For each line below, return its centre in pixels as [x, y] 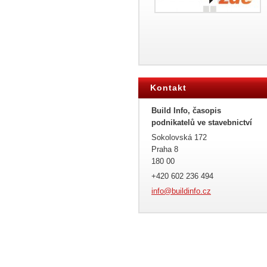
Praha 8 [165, 149]
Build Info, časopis [186, 111]
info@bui [167, 191]
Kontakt [168, 88]
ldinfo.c [194, 191]
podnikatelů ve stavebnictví [202, 122]
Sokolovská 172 [179, 137]
